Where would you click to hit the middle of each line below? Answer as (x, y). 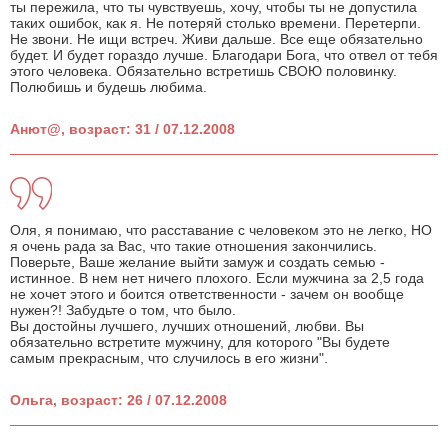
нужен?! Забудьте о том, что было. (123, 310)
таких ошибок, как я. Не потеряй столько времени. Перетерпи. (215, 23)
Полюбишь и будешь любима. (108, 87)
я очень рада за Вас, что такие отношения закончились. (193, 246)
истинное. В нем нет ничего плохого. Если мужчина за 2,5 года (217, 278)
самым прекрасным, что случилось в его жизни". (169, 358)
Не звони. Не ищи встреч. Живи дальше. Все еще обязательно (216, 39)
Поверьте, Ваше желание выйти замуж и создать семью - (197, 262)
